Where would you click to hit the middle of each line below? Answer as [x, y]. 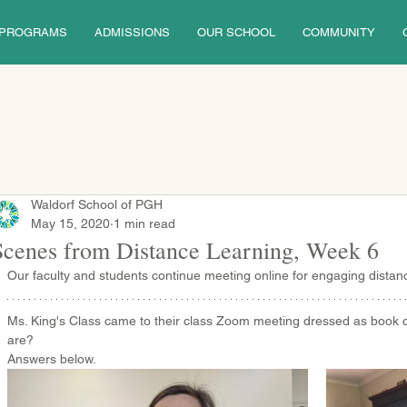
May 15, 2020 [70, 223]
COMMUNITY [338, 32]
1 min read [144, 223]
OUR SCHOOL [236, 32]
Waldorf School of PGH [97, 204]
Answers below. [52, 359]
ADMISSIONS [132, 32]
